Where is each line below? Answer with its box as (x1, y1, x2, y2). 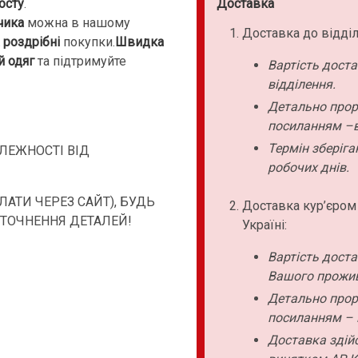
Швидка (115, 34, 164, 50)
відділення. (268, 77, 336, 92)
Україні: (242, 217, 287, 233)
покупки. (60, 34, 115, 50)
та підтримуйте (34, 53, 126, 69)
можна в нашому (24, 14, 130, 30)
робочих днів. (268, 160, 349, 175)
